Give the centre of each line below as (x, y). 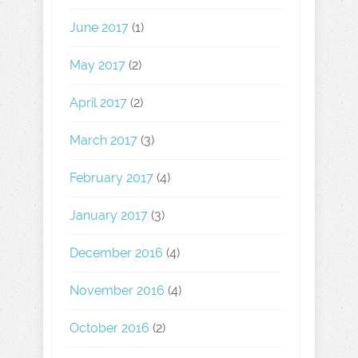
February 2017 (111, 178)
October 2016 (109, 328)
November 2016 (117, 290)
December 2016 (116, 253)
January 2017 (109, 215)
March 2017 (103, 140)
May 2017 (97, 65)
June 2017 (99, 28)
